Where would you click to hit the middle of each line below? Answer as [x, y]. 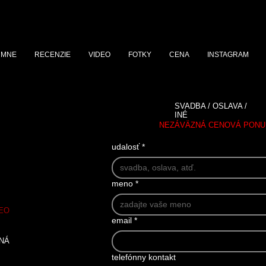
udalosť [126, 147]
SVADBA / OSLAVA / [211, 106]
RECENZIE [52, 55]
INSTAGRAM [228, 55]
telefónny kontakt [144, 257]
